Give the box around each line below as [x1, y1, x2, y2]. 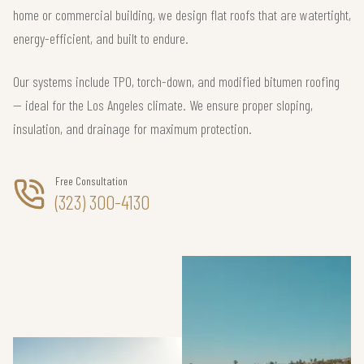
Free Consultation [55, 174, 128, 188]
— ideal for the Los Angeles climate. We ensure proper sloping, [13, 96, 313, 114]
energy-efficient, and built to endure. [13, 29, 188, 47]
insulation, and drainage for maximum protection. [13, 119, 252, 137]
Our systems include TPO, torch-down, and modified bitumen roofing [13, 72, 340, 90]
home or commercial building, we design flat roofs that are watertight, [13, 6, 351, 24]
